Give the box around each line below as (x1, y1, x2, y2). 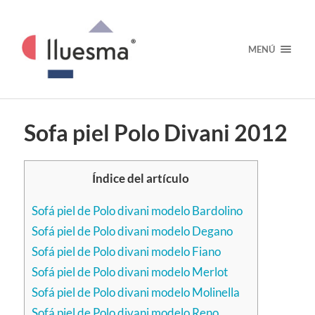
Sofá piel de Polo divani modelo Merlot (31, 264, 228, 280)
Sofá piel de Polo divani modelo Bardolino (31, 203, 243, 219)
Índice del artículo (92, 171, 190, 186)
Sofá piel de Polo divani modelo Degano (31, 224, 233, 239)
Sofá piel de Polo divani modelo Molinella (31, 285, 240, 300)
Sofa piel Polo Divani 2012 (23, 120, 288, 146)
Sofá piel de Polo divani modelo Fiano (31, 244, 221, 259)
